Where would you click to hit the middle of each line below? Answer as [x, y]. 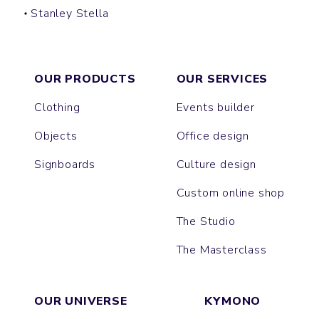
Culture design [216, 165]
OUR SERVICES [222, 79]
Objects [56, 136]
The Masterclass [221, 250]
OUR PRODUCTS [85, 79]
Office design [213, 136]
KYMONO [233, 302]
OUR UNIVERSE [81, 302]
